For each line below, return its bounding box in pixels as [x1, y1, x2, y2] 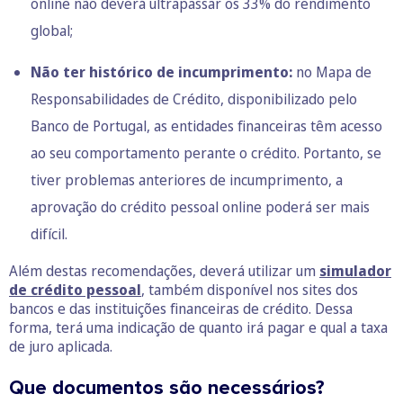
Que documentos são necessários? [9, 376, 325, 401]
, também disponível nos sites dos [141, 280, 358, 300]
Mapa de [316, 62, 372, 83]
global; [31, 21, 73, 41]
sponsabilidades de [47, 89, 169, 110]
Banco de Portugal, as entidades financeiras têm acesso [31, 116, 382, 137]
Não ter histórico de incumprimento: [31, 62, 296, 83]
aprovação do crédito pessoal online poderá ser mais [31, 197, 370, 218]
